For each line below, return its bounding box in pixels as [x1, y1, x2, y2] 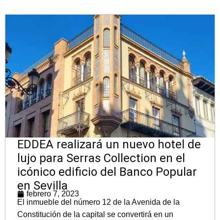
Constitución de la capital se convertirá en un [17, 210, 173, 219]
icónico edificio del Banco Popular [17, 165, 197, 179]
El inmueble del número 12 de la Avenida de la [17, 198, 180, 207]
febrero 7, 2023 [27, 190, 79, 198]
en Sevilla [17, 179, 68, 193]
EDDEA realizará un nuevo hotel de [17, 137, 201, 152]
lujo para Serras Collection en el [17, 151, 185, 165]
